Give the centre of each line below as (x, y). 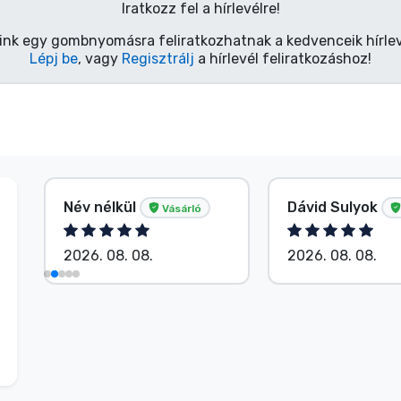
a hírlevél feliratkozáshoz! (283, 58)
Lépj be (54, 58)
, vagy (100, 58)
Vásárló (180, 208)
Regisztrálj (158, 58)
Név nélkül (102, 207)
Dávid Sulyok (334, 207)
